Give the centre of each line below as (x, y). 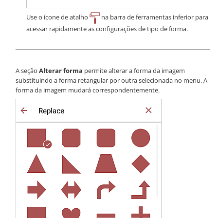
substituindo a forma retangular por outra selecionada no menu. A (111, 80)
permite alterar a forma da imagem (134, 70)
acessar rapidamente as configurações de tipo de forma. (107, 28)
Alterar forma (61, 70)
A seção (27, 70)
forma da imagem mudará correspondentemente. (88, 90)
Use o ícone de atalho (58, 17)
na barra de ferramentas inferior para (154, 17)
